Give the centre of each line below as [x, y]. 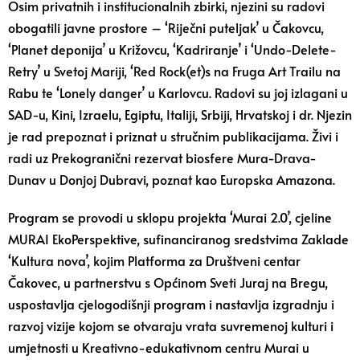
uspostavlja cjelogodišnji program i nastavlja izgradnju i [171, 304]
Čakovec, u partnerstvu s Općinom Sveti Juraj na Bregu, [168, 282]
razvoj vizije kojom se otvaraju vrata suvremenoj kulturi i [171, 325]
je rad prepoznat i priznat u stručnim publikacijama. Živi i [173, 136]
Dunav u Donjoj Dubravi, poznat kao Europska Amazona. [172, 179]
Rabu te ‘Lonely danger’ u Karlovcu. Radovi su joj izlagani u [178, 92]
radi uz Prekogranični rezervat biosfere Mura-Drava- [162, 157]
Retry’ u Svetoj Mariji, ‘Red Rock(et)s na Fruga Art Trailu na [174, 71]
